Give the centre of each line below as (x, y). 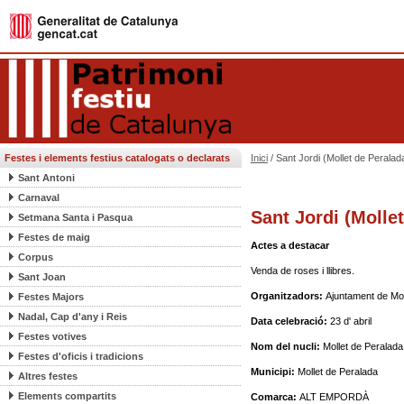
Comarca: (275, 397)
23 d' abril (350, 321)
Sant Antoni (46, 178)
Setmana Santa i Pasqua (75, 217)
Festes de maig (54, 237)
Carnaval (39, 197)
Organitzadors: (288, 296)
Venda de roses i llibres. (302, 271)
